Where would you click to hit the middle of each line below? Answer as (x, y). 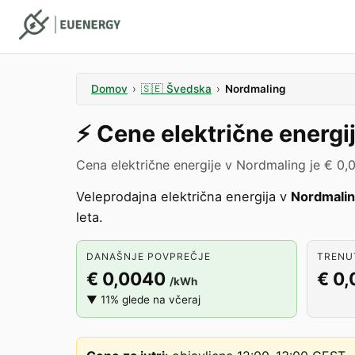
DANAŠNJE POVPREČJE (149, 256)
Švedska (189, 89)
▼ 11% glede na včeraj (143, 300)
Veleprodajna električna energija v (183, 197)
